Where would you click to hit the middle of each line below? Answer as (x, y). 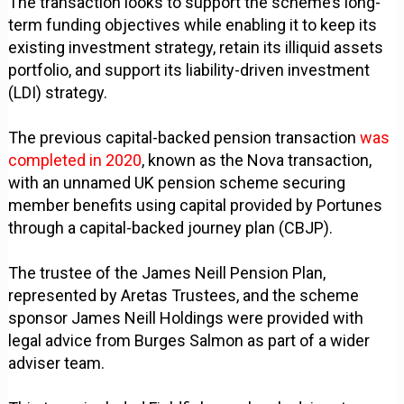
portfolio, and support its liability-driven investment (189, 70)
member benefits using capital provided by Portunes (196, 206)
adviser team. (57, 363)
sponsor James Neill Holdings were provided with (186, 318)
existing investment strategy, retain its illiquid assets (196, 48)
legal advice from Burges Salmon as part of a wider (189, 341)
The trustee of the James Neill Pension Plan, (167, 273)
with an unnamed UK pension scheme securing (177, 183)
